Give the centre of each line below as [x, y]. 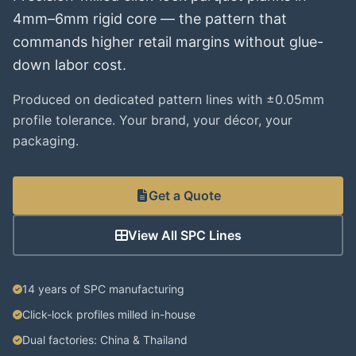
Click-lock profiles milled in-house [109, 314]
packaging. [46, 141]
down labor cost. [70, 65]
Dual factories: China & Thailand [105, 340]
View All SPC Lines [184, 235]
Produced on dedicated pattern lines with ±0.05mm [168, 99]
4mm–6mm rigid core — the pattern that [150, 19]
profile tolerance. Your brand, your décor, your [153, 120]
